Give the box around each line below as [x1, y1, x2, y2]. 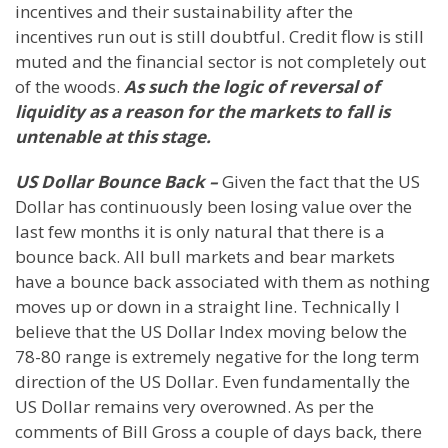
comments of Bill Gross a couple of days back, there [15, 420, 422, 443]
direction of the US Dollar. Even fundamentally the [15, 370, 410, 393]
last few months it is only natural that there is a [15, 220, 385, 243]
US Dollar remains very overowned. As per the [15, 395, 374, 418]
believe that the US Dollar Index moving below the [15, 320, 407, 343]
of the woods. [15, 75, 124, 98]
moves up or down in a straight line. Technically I [15, 295, 400, 318]
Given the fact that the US [222, 170, 420, 193]
